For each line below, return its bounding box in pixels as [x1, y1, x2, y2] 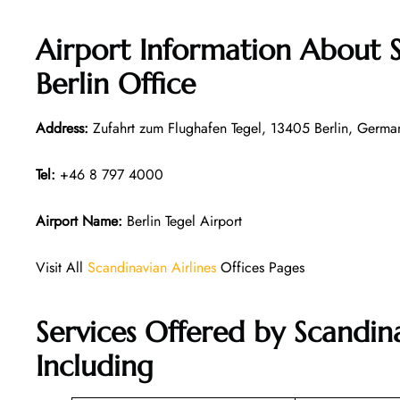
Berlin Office [36, 65, 196, 102]
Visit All [36, 256, 87, 278]
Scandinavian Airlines [87, 256, 216, 278]
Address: [36, 117, 88, 138]
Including [36, 348, 154, 385]
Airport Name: [36, 210, 122, 231]
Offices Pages [216, 256, 304, 278]
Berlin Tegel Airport [122, 210, 242, 231]
